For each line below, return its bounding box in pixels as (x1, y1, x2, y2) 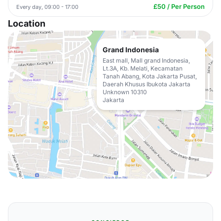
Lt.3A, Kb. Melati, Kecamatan (103, 65, 183, 72)
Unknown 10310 (103, 88, 147, 96)
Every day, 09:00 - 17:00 (16, 3, 78, 10)
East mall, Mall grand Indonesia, (103, 57, 190, 64)
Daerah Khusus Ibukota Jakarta (103, 80, 190, 88)
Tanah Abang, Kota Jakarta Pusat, (103, 73, 197, 80)
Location (8, 18, 45, 29)
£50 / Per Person (153, 2, 205, 10)
